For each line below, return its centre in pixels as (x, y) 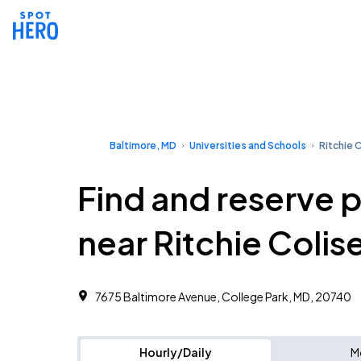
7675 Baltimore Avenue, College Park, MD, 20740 (223, 297)
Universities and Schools (248, 145)
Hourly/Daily (176, 352)
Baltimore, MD (143, 145)
